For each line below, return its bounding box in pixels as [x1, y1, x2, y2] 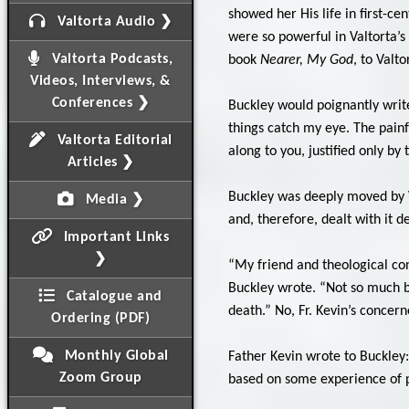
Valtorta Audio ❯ [53, 15, 172, 29]
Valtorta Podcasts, [47, 52, 173, 67]
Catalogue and [62, 289, 163, 304]
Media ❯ [81, 193, 144, 207]
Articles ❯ [67, 155, 134, 170]
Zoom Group [58, 371, 142, 385]
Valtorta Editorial [53, 133, 173, 148]
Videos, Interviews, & [30, 74, 171, 89]
